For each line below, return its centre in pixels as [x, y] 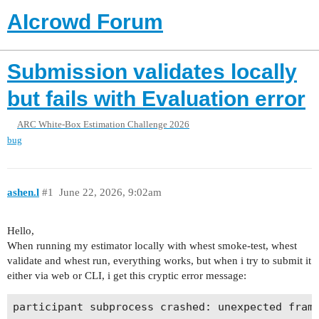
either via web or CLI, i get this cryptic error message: [127, 276]
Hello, [21, 231]
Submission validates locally [152, 71]
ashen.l [23, 192]
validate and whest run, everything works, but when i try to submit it [159, 261]
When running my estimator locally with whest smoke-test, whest [152, 246]
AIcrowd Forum [85, 22]
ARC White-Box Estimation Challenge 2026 [103, 125]
